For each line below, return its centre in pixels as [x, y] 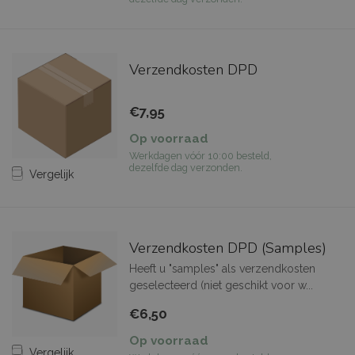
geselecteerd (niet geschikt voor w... [221, 286]
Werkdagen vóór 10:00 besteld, [200, 156]
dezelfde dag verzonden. [185, 168]
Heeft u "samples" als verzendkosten [222, 269]
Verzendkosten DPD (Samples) [227, 248]
